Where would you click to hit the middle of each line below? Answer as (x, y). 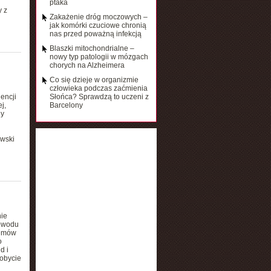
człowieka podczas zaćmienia (98, 88)
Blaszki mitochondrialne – (92, 48)
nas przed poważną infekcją (95, 34)
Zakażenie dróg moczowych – (98, 17)
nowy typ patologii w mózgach (99, 57)
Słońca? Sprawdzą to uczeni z (99, 97)
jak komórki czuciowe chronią (98, 25)
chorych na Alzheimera (87, 65)
